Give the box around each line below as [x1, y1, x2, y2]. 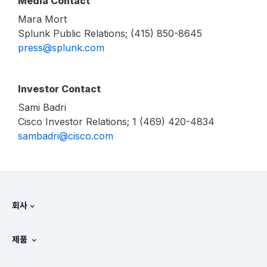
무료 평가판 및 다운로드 [12, 252, 97, 262]
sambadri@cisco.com [18, 130, 113, 142]
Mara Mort [18, 13, 67, 25]
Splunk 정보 [12, 218, 57, 228]
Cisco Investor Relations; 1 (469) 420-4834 [18, 116, 215, 128]
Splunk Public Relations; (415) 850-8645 [18, 27, 202, 39]
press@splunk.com [18, 42, 104, 54]
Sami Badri [18, 101, 66, 113]
